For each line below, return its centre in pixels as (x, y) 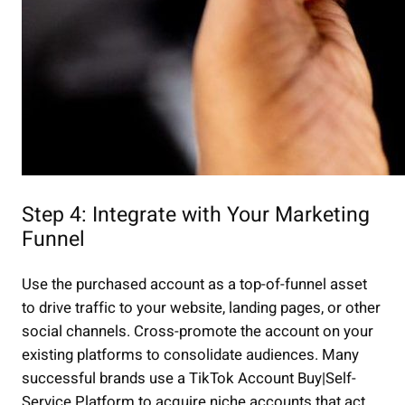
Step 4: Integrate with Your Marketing (196, 215)
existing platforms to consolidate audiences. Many (190, 355)
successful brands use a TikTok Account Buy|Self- (189, 379)
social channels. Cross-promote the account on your (198, 332)
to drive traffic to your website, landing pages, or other (201, 308)
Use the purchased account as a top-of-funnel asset (194, 285)
